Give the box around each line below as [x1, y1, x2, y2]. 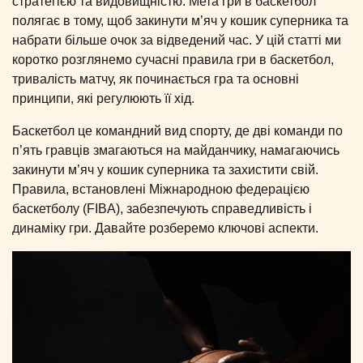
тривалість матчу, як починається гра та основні [12, 71, 299, 86]
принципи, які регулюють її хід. [12, 91, 194, 105]
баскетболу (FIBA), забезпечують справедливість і [12, 201, 312, 216]
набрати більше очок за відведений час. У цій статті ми [12, 32, 341, 47]
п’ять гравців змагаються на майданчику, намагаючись [12, 143, 340, 157]
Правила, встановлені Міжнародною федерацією [12, 181, 310, 196]
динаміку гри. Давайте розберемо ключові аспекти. [12, 220, 318, 235]
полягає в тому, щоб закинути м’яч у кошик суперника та [12, 13, 348, 28]
